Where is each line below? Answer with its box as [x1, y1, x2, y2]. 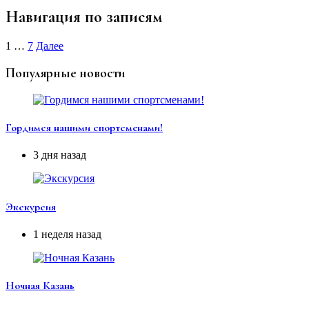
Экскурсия [6, 199, 56, 214]
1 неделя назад [33, 228, 101, 240]
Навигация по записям [6, 6, 162, 27]
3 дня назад [33, 149, 86, 161]
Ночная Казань [6, 279, 74, 293]
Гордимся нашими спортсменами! [6, 121, 163, 135]
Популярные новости [6, 66, 125, 81]
